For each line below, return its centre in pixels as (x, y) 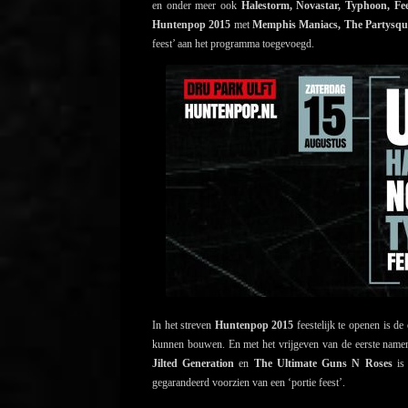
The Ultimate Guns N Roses (321, 364)
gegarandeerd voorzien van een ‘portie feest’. (249, 383)
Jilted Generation (196, 364)
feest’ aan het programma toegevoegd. (233, 43)
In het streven (184, 326)
